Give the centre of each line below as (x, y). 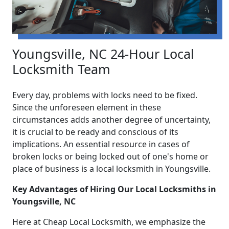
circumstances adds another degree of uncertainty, (111, 120)
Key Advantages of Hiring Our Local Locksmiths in (114, 189)
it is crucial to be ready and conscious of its (95, 132)
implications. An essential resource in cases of (101, 144)
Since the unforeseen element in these (87, 108)
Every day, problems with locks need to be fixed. (105, 95)
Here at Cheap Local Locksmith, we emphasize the (109, 222)
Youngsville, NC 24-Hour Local (103, 54)
